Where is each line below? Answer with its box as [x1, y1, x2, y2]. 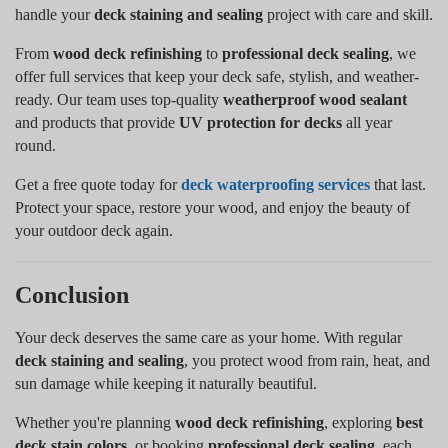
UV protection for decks [179, 113, 342, 131]
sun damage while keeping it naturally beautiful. [15, 374, 317, 392]
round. [15, 136, 56, 154]
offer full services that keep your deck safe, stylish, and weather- [15, 67, 419, 85]
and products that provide [15, 113, 179, 131]
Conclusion [15, 281, 129, 308]
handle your [15, 5, 94, 23]
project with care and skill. [263, 5, 433, 23]
